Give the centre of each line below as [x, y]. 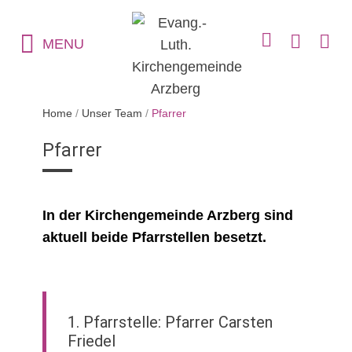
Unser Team [112, 113]
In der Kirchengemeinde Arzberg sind [168, 215]
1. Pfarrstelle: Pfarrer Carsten [170, 322]
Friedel [92, 341]
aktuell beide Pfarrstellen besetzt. [155, 237]
